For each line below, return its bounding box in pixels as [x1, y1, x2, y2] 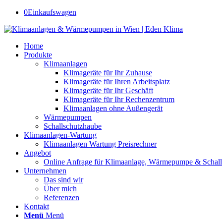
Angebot [24, 149, 51, 157]
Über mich [44, 184, 77, 193]
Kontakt [24, 202, 49, 211]
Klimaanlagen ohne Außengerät [63, 104, 163, 112]
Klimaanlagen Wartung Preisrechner [44, 140, 157, 148]
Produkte [24, 51, 52, 59]
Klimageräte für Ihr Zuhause [63, 68, 152, 77]
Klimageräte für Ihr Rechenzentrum [63, 95, 174, 104]
